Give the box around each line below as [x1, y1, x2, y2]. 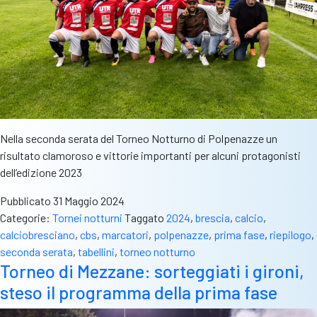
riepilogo [270, 227, 311, 241]
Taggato [125, 210, 166, 224]
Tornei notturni [52, 210, 122, 224]
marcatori [102, 227, 149, 241]
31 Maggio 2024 [53, 193, 125, 207]
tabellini [78, 244, 115, 258]
